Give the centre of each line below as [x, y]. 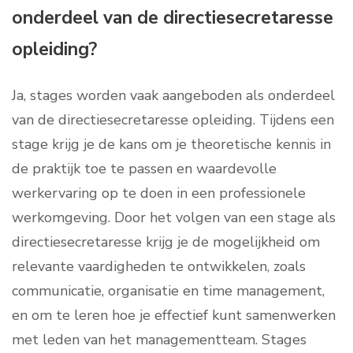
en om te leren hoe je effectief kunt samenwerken [174, 316]
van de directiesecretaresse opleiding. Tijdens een [173, 120]
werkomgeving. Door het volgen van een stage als [174, 218]
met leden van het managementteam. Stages [159, 340]
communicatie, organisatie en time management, [168, 291]
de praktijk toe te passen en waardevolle [144, 169]
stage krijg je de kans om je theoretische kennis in [171, 145]
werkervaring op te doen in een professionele [159, 193]
